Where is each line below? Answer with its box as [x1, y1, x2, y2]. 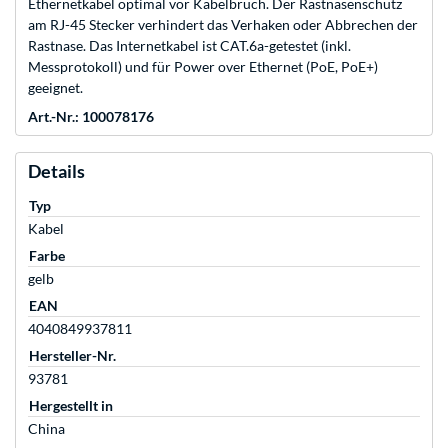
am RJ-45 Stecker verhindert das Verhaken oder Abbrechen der [28, 16, 418, 34]
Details [28, 160, 85, 183]
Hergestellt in [29, 397, 113, 415]
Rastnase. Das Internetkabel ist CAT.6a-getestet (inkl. [28, 37, 351, 55]
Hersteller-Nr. [29, 347, 116, 365]
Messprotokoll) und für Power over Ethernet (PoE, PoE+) [28, 58, 378, 76]
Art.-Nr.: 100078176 [28, 108, 154, 126]
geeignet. [28, 79, 83, 97]
